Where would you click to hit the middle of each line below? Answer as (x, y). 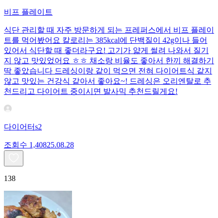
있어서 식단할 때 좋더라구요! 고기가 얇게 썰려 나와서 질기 (106, 51)
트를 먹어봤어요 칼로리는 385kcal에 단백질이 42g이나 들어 (106, 40)
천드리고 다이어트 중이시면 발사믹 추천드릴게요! (91, 91)
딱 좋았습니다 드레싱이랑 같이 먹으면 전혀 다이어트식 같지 (108, 71)
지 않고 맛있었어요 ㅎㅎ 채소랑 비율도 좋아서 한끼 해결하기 (109, 61)
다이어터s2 (23, 127)
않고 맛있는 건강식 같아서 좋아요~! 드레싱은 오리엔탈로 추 (108, 81)
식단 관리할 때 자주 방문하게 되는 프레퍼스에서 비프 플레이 (109, 30)
